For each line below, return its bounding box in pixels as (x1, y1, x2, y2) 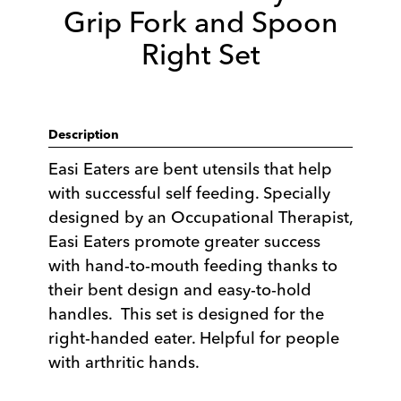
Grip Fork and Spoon (63, 4, 338, 40)
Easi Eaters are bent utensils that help (48, 158, 332, 180)
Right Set (141, 37, 260, 73)
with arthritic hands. (48, 352, 200, 373)
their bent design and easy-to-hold (48, 279, 311, 301)
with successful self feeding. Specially (48, 183, 330, 204)
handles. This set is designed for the (48, 303, 324, 325)
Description (48, 129, 119, 143)
